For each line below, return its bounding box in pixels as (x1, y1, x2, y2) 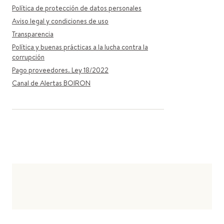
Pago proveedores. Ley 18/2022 (12, 65, 108, 75)
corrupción (12, 52, 44, 62)
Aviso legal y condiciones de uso (12, 16, 108, 26)
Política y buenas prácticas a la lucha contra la (12, 42, 148, 52)
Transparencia (12, 29, 53, 39)
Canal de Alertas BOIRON (12, 78, 90, 88)
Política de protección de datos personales (12, 3, 141, 13)
